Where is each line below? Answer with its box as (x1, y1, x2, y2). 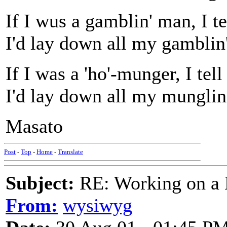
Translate (58, 148, 83, 156)
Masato (6, 116, 63, 137)
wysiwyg (63, 195, 132, 216)
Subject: (6, 172, 74, 194)
